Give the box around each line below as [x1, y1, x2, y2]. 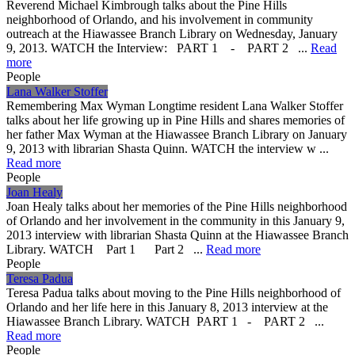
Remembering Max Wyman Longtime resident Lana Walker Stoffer [6, 98, 343, 113]
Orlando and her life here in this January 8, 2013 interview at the [6, 300, 328, 314]
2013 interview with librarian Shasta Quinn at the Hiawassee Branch [6, 227, 349, 242]
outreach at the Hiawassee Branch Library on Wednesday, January [6, 26, 338, 40]
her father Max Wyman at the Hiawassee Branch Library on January [6, 127, 347, 141]
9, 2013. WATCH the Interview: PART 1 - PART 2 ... [6, 40, 311, 55]
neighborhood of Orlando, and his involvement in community [6, 12, 313, 26]
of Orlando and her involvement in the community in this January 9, [6, 213, 345, 227]
